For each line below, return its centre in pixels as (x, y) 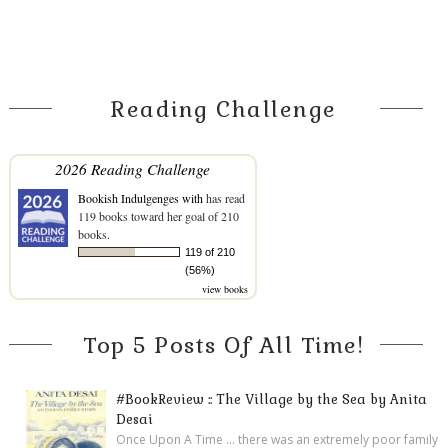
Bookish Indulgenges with (140, 197)
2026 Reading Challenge (133, 168)
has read (223, 197)
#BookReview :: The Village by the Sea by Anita (272, 399)
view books (224, 288)
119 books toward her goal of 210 (158, 215)
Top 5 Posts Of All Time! (224, 344)
